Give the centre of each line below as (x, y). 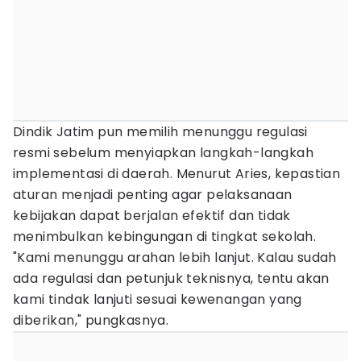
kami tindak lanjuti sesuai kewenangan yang (158, 299)
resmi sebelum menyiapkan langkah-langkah (163, 153)
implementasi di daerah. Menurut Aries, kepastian (177, 174)
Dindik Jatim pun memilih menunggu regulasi (160, 132)
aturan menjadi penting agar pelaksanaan (153, 195)
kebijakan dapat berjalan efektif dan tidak (152, 216)
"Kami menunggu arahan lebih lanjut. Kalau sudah (175, 257)
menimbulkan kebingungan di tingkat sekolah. (165, 237)
